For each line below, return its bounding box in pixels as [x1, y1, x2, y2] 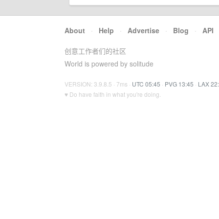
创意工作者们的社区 [65, 46, 126, 56]
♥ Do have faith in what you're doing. [65, 90, 161, 98]
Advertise [128, 25, 159, 35]
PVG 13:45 [165, 80, 194, 88]
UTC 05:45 [132, 80, 160, 88]
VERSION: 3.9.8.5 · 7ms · [65, 80, 132, 88]
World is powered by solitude [65, 59, 153, 68]
